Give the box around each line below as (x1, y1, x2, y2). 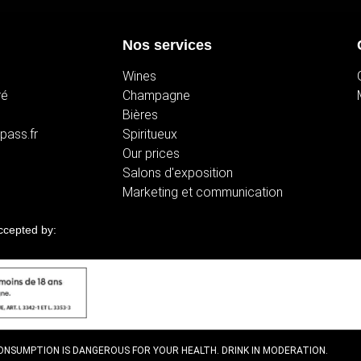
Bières (122, 106, 158, 122)
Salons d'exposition (122, 164, 233, 180)
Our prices (122, 145, 180, 161)
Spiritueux (122, 126, 177, 142)
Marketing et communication (122, 184, 283, 200)
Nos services (122, 36, 212, 53)
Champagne (122, 87, 190, 103)
